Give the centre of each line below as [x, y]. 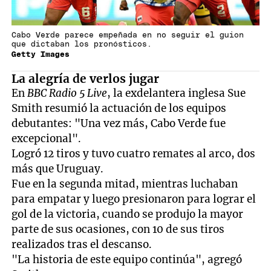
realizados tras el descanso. [82, 244]
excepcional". [47, 138]
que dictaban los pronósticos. [82, 44]
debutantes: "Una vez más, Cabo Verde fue [119, 123]
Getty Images [41, 54]
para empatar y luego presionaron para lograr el [134, 199]
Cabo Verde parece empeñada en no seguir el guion [128, 35]
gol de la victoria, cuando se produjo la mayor [128, 214]
